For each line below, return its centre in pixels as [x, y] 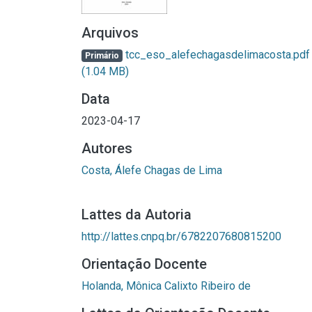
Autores [107, 148]
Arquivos [110, 33]
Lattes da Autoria [136, 214]
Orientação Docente [144, 264]
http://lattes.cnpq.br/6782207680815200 [181, 236]
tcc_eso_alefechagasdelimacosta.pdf [216, 55]
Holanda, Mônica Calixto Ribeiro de [166, 286]
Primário [102, 56]
